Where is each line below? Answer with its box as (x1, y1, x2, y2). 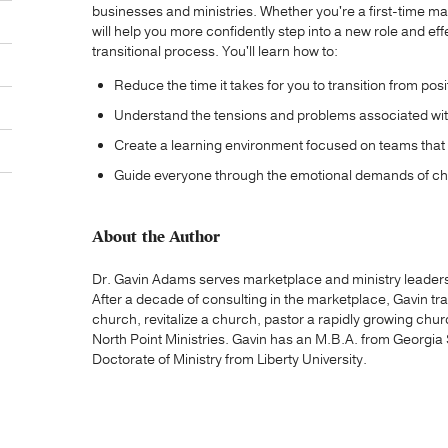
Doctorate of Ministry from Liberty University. (92, 349, 367, 369)
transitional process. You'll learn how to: (92, 42, 338, 62)
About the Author (92, 227, 221, 248)
